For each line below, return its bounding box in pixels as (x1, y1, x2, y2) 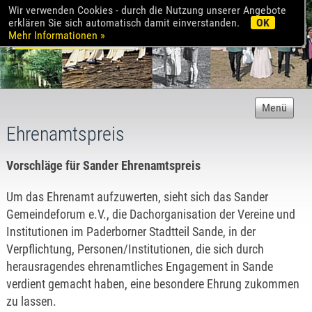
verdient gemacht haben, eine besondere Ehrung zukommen (6, 276, 299, 291)
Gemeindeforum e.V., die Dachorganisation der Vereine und (6, 207, 295, 221)
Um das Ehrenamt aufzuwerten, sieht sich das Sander (6, 189, 268, 204)
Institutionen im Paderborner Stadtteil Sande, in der (6, 224, 256, 239)
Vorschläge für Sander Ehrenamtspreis (6, 158, 201, 173)
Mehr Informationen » (8, 29, 105, 42)
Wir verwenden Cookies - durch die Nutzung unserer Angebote (8, 3, 286, 17)
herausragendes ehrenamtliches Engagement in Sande (6, 259, 273, 274)
